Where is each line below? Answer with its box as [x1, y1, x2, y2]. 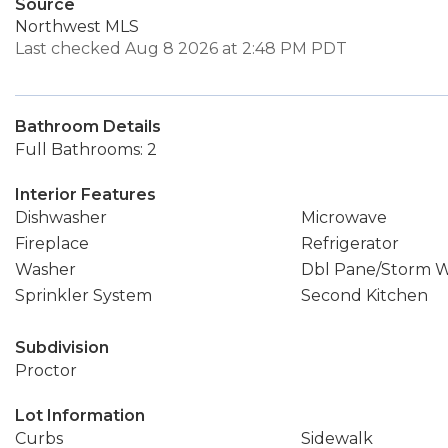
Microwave [300, 208, 387, 227]
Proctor [15, 361, 77, 380]
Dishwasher [15, 208, 107, 227]
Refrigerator [300, 234, 399, 253]
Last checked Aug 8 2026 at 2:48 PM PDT [15, 39, 347, 58]
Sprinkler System [15, 286, 152, 305]
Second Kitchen [300, 286, 428, 305]
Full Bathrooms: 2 [15, 140, 157, 159]
